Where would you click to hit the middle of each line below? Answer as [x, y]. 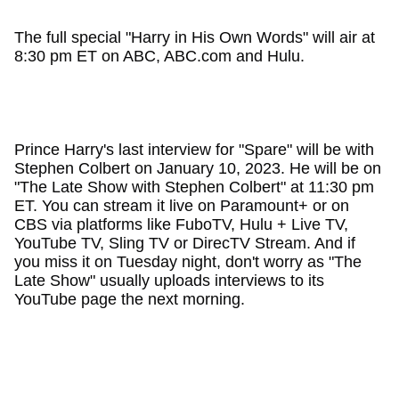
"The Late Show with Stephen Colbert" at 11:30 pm [194, 187]
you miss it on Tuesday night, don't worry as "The [187, 261]
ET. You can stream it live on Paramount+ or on [181, 205]
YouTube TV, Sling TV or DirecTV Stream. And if [184, 243]
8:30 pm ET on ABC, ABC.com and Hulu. [159, 56]
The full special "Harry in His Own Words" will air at [194, 37]
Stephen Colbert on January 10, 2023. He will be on [197, 168]
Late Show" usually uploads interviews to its [169, 280]
